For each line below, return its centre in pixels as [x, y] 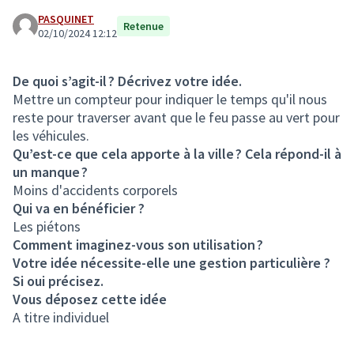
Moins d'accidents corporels [95, 190]
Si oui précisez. [58, 281]
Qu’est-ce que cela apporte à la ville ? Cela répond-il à [177, 154]
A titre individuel [61, 317]
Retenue [143, 26]
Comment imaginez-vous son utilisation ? [138, 245]
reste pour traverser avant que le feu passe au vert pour [176, 117]
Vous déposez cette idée [90, 299]
